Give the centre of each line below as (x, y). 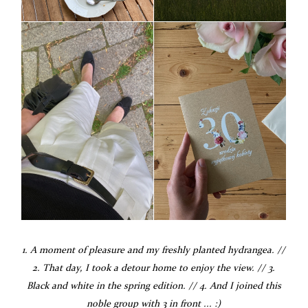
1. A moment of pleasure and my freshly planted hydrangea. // (154, 251)
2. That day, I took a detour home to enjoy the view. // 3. (154, 268)
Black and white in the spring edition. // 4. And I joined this (154, 286)
